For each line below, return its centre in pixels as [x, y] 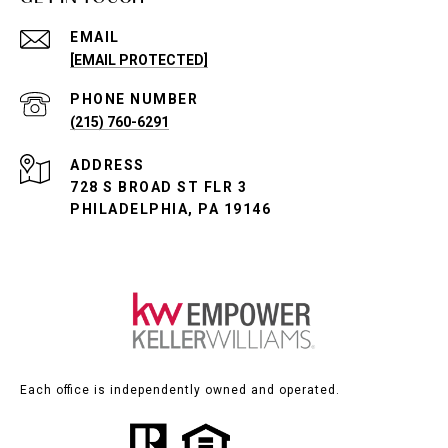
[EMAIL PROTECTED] [139, 60]
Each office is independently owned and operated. [180, 390]
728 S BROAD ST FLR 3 [158, 187]
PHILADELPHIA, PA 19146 [170, 209]
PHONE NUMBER [134, 99]
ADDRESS [107, 165]
